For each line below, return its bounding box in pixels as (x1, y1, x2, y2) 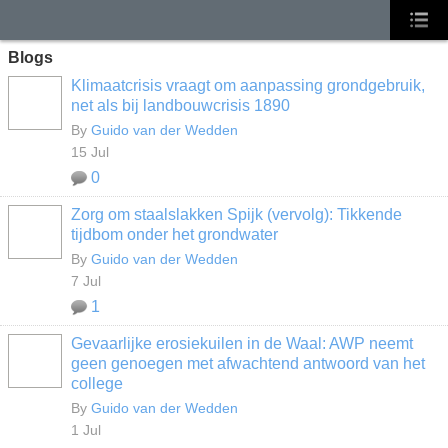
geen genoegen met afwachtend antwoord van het (71, 355, 425, 372)
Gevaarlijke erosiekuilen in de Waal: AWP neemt (71, 335, 413, 352)
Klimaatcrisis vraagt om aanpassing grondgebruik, (71, 77, 425, 94)
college (71, 375, 123, 392)
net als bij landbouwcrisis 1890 (71, 97, 290, 114)
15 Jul (71, 144, 109, 160)
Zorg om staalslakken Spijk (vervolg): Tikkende (71, 206, 402, 223)
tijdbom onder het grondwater (71, 226, 278, 243)
